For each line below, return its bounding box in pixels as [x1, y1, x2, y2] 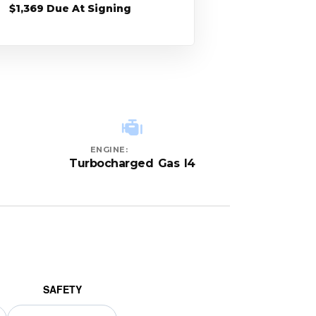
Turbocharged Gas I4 [69, 157, 195, 171]
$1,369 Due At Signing [8, 1, 131, 15]
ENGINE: [90, 145, 128, 155]
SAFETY [42, 282, 82, 297]
